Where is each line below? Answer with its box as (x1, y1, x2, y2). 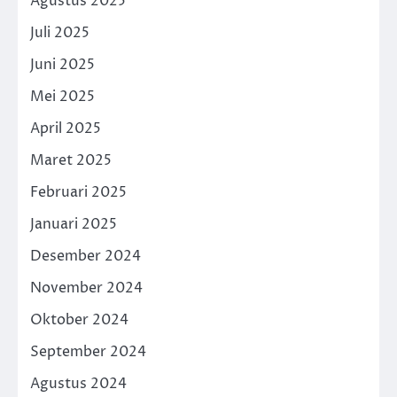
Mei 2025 (30, 86, 95, 106)
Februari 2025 (30, 182, 127, 202)
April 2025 (30, 118, 101, 138)
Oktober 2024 (30, 309, 128, 330)
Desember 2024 (30, 245, 141, 266)
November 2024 (30, 277, 143, 298)
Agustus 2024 (30, 373, 127, 393)
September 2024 (30, 341, 146, 362)
